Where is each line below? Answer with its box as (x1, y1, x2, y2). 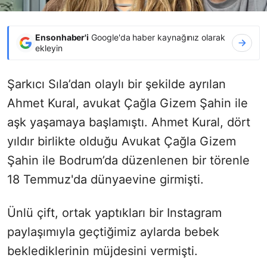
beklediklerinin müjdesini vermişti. (7, 243, 198, 258)
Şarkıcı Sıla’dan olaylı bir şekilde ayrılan (7, 76, 226, 91)
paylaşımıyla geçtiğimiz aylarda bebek (7, 224, 219, 239)
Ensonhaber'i (35, 32, 89, 42)
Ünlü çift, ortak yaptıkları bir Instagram (7, 205, 222, 220)
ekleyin (35, 42, 63, 53)
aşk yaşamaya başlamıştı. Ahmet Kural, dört (7, 114, 250, 129)
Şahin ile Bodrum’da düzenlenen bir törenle (7, 153, 250, 167)
